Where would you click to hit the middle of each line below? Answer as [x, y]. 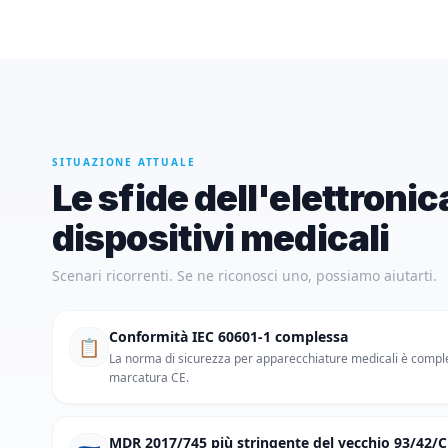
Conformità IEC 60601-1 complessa [228, 336]
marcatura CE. [149, 377]
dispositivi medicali [221, 238]
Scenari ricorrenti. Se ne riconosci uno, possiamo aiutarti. [244, 275]
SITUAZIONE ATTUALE [124, 162]
